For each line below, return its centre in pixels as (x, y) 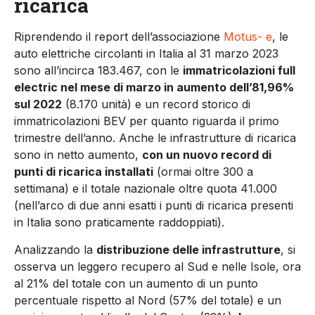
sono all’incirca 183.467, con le (98, 71)
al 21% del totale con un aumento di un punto (136, 283)
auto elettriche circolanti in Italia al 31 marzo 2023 (146, 54)
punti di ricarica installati (84, 172)
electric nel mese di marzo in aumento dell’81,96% (154, 88)
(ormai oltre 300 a (203, 172)
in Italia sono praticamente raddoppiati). (119, 223)
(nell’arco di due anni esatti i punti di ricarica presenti (154, 206)
